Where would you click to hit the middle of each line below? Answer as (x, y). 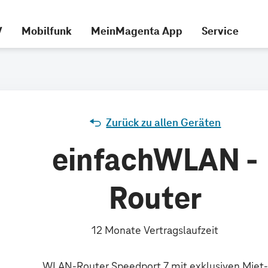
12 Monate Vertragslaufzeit (155, 230)
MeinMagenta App (136, 31)
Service (220, 31)
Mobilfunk (46, 31)
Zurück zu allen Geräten (164, 122)
